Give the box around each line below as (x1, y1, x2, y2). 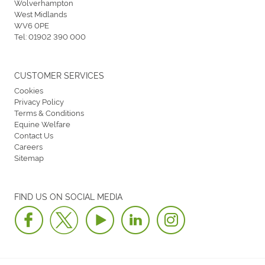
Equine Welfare (14, 118, 70, 129)
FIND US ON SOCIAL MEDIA (14, 190, 122, 202)
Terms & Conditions (14, 106, 84, 118)
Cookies (14, 84, 43, 95)
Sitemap (14, 151, 44, 163)
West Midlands (14, 8, 67, 19)
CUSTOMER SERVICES (14, 69, 104, 80)
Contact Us (14, 129, 53, 140)
